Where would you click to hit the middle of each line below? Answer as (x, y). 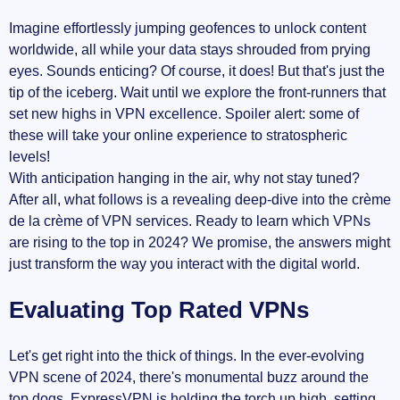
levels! (29, 157)
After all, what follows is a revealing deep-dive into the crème (200, 200)
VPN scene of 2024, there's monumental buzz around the (189, 378)
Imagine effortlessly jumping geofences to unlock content (187, 29)
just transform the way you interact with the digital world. (184, 264)
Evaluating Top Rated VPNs (159, 310)
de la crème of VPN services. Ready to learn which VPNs (190, 221)
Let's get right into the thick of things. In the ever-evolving (187, 356)
